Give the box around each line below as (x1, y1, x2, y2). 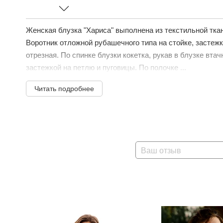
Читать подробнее (34, 85, 94, 93)
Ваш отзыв (141, 146, 181, 155)
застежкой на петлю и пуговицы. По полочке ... (26, 63, 186, 72)
